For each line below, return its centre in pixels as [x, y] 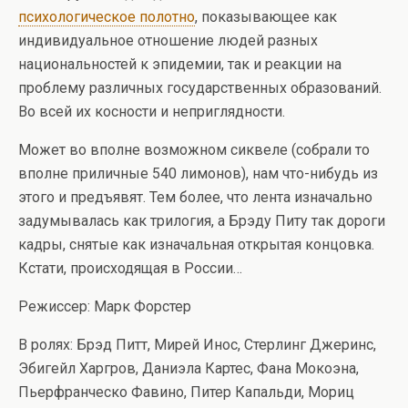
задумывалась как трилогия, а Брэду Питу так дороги [202, 221]
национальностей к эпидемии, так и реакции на [180, 65]
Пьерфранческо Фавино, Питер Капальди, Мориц [186, 393]
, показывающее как [266, 17]
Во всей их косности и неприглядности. [152, 112]
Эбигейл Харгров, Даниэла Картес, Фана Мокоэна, [189, 369]
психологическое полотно [107, 17]
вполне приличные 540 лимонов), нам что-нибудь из [198, 174]
